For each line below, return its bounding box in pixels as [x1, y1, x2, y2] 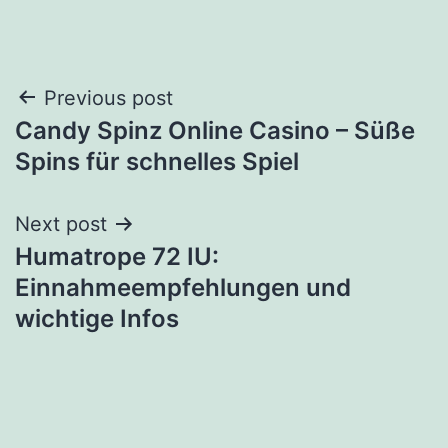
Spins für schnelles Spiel [15, 146, 299, 176]
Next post [15, 211, 107, 236]
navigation [14, 126, 189, 171]
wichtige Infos [15, 303, 179, 333]
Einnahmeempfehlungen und [15, 272, 351, 302]
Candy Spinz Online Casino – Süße [15, 115, 415, 145]
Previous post [44, 85, 173, 110]
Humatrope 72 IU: [15, 241, 219, 271]
